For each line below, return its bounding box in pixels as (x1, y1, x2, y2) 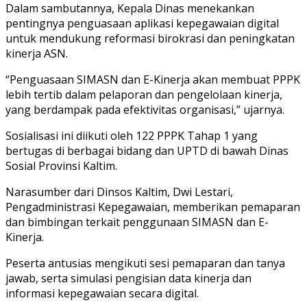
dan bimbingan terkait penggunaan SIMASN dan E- (5, 214, 269, 230)
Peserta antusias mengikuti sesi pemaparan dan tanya (5, 255, 285, 271)
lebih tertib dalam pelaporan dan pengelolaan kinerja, (5, 86, 282, 102)
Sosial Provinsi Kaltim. (5, 158, 117, 173)
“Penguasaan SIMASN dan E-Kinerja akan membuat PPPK (5, 71, 300, 87)
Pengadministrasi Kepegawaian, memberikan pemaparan (5, 199, 300, 214)
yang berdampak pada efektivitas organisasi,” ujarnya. (5, 101, 284, 117)
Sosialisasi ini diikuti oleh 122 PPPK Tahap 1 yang (5, 127, 258, 143)
